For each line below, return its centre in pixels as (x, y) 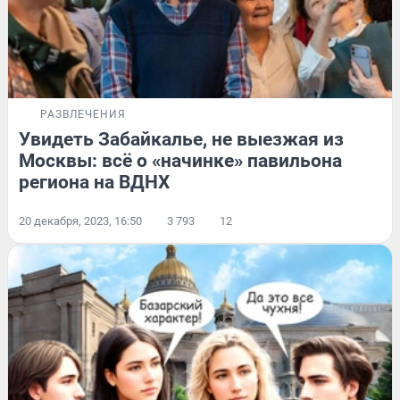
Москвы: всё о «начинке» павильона (180, 160)
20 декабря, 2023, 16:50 (80, 221)
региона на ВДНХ (94, 182)
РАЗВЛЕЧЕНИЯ (83, 114)
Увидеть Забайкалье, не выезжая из (181, 139)
